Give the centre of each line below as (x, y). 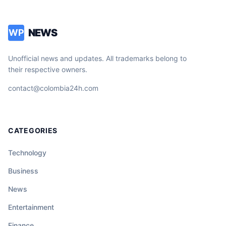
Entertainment (31, 207)
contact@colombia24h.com (53, 88)
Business (23, 171)
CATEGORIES (33, 131)
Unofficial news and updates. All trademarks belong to (97, 59)
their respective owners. (48, 70)
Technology (27, 153)
